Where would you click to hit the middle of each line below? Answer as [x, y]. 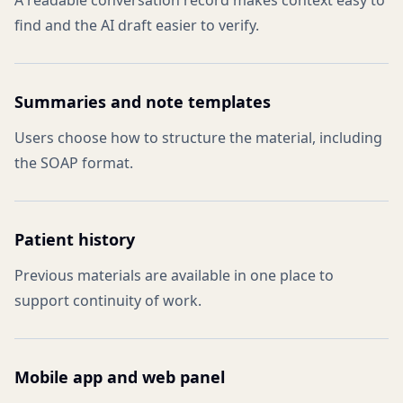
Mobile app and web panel [120, 377]
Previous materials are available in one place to [174, 275]
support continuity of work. [108, 300]
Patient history [75, 239]
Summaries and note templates [143, 102]
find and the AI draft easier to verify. [137, 25]
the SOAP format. [74, 163]
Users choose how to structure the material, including [198, 138]
